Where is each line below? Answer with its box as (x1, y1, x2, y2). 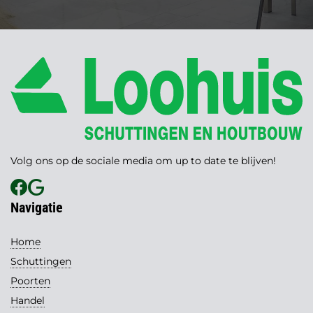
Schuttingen (10, 255, 71, 268)
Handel (10, 294, 45, 307)
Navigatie (10, 199, 63, 217)
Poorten (10, 275, 50, 288)
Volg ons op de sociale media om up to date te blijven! (10, 154, 276, 168)
